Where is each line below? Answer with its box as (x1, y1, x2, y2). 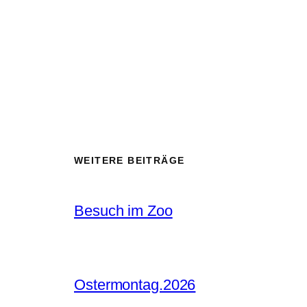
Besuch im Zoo (74, 201, 173, 219)
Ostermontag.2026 (74, 275, 196, 293)
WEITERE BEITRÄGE (74, 154, 185, 166)
